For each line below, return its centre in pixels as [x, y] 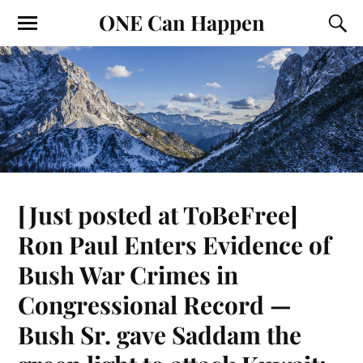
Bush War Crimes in [128, 275]
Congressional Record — [155, 305]
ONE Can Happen [181, 22]
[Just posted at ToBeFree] [158, 215]
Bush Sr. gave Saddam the [160, 335]
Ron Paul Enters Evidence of [175, 245]
